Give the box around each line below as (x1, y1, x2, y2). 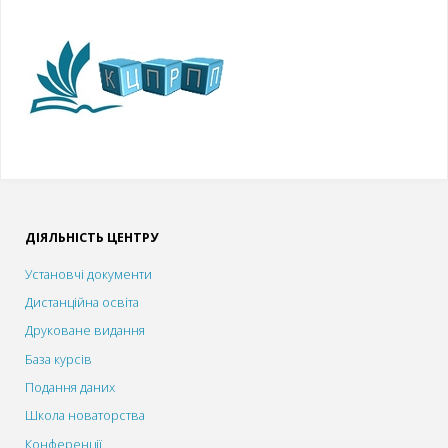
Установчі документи (25, 265, 153, 283)
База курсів (25, 350, 93, 368)
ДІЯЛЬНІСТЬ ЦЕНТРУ (25, 229, 159, 247)
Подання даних (25, 378, 116, 396)
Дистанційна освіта (25, 294, 140, 312)
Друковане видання (25, 322, 146, 340)
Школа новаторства (25, 407, 146, 425)
